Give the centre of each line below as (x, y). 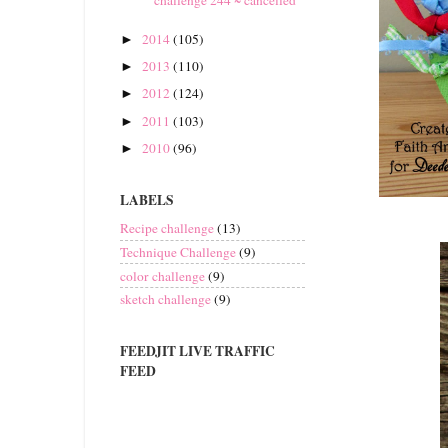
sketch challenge (165, 299)
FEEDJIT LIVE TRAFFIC (197, 350)
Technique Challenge (178, 251)
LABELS (147, 200)
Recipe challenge (167, 228)
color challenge (162, 275)
